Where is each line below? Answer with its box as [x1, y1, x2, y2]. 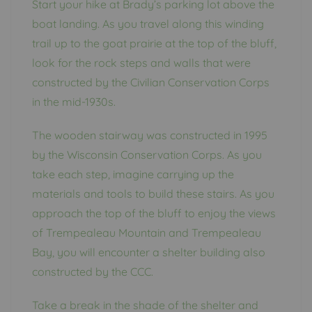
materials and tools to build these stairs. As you [32, 186, 274, 201]
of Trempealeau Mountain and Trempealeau [32, 225, 261, 240]
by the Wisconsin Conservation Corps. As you [32, 147, 262, 162]
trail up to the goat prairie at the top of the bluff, [32, 36, 276, 50]
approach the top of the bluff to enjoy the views [32, 205, 276, 220]
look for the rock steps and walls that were [32, 55, 251, 70]
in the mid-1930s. [32, 94, 116, 109]
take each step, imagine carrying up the [32, 166, 234, 181]
